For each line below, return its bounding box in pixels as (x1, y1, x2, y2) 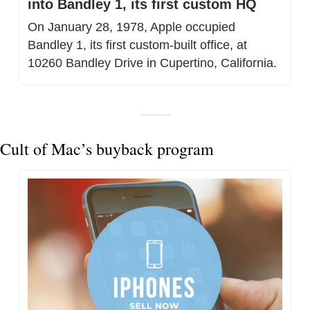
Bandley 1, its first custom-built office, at (28, 37, 247, 52)
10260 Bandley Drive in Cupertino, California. (28, 55, 277, 70)
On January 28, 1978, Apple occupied (28, 19, 235, 34)
